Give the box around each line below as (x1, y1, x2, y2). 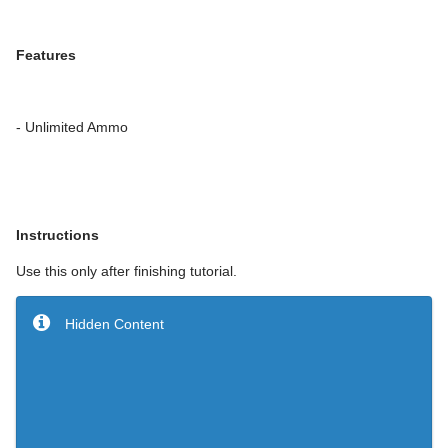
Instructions (16, 226, 99, 243)
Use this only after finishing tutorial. (16, 262, 241, 279)
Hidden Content (65, 315, 164, 332)
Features (16, 46, 76, 63)
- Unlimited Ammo (16, 118, 128, 135)
